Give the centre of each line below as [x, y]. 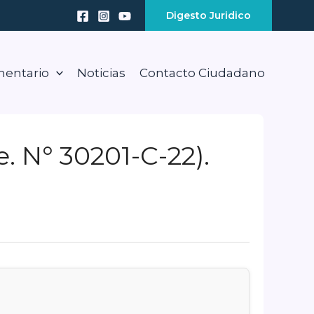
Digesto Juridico [208, 15]
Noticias [101, 73]
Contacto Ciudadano [202, 73]
